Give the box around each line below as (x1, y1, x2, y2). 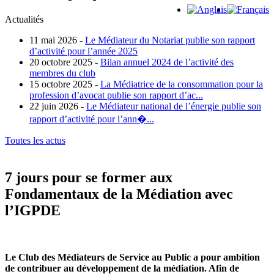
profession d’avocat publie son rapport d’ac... (29, 90, 203, 101)
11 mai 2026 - (29, 35, 83, 46)
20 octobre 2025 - (29, 57, 98, 68)
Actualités (5, 14, 46, 25)
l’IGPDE (5, 202, 61, 219)
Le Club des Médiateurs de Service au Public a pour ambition (5, 252, 260, 263)
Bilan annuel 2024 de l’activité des (100, 57, 234, 68)
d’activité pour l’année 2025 (29, 46, 138, 57)
